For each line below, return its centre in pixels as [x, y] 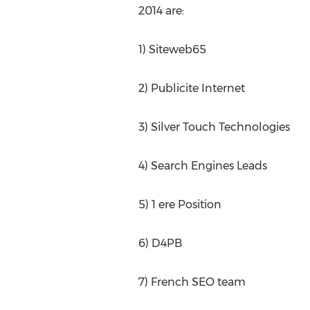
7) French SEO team [192, 282]
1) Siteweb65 [172, 49]
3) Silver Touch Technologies [214, 127]
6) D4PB [160, 243]
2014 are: [161, 11]
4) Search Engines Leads [202, 166]
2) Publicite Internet [191, 88]
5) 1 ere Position [180, 204]
